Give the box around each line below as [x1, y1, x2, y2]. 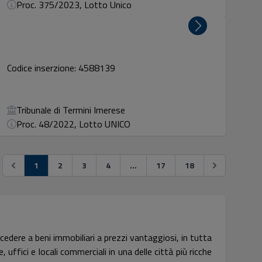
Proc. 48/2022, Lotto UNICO [16, 117, 131, 131]
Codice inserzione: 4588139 [7, 61, 116, 75]
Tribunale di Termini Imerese [16, 103, 126, 117]
